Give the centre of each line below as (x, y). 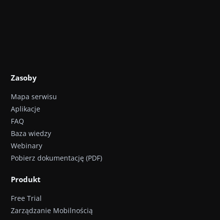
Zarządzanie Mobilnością (52, 210)
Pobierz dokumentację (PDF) (56, 158)
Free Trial (26, 198)
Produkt (26, 179)
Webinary (27, 146)
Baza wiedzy (31, 133)
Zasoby (24, 78)
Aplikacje (26, 109)
